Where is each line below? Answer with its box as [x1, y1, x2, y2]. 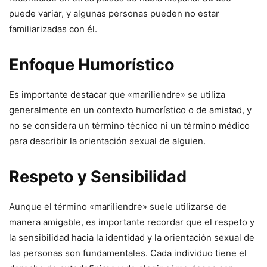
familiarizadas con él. [9, 23, 97, 35]
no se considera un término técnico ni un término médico [9, 120, 250, 132]
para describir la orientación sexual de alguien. [9, 135, 206, 147]
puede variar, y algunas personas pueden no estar [9, 8, 219, 20]
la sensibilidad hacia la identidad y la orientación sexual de [9, 232, 254, 244]
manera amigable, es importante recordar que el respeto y [9, 216, 254, 228]
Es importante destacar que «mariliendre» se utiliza [9, 89, 225, 101]
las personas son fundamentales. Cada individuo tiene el [9, 247, 247, 259]
